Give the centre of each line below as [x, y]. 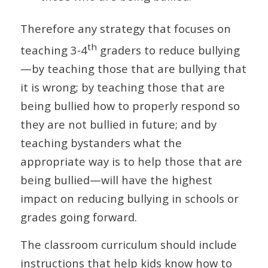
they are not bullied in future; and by [118, 124]
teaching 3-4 [54, 50]
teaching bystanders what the [101, 142]
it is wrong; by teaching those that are [122, 87]
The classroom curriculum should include [128, 245]
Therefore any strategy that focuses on [125, 28]
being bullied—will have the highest [116, 179]
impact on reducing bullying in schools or [129, 198]
